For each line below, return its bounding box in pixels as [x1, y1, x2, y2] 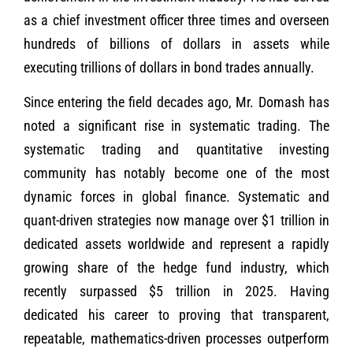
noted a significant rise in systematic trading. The [24, 117, 329, 135]
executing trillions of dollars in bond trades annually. [24, 58, 314, 76]
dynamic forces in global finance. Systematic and [24, 188, 329, 206]
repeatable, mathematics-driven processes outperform [24, 330, 329, 347]
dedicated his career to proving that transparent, [24, 307, 329, 324]
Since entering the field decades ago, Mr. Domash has [24, 94, 329, 111]
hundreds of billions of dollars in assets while [24, 35, 329, 52]
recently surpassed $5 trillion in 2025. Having [24, 283, 329, 300]
